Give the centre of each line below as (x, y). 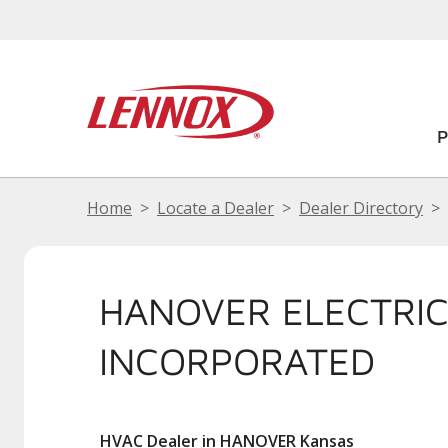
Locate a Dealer (215, 208)
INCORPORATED (237, 360)
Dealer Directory (361, 208)
